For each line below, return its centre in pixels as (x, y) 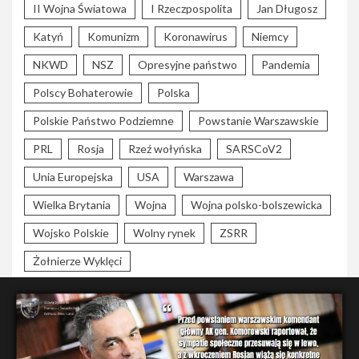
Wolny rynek (164, 233)
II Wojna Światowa (80, 9)
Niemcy (270, 37)
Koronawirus (196, 37)
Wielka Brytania (72, 205)
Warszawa (209, 177)
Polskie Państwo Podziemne (103, 121)
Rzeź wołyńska (165, 149)
